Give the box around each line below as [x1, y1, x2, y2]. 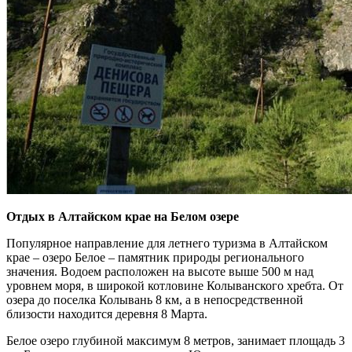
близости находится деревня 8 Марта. [6, 307, 207, 321]
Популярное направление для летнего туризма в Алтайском [6, 236, 328, 251]
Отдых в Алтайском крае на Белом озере [6, 210, 239, 224]
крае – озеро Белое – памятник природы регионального [6, 251, 304, 265]
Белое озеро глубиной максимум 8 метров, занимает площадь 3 [6, 334, 345, 348]
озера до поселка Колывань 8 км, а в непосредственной [6, 293, 303, 307]
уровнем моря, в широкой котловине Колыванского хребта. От [6, 279, 343, 293]
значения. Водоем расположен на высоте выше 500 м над [6, 265, 313, 279]
